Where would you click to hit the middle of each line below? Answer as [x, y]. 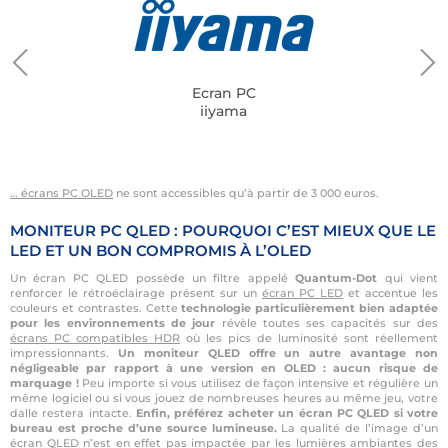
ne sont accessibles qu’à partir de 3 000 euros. [246, 193]
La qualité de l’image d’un [357, 428]
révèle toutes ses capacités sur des [327, 323]
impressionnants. [64, 353]
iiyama [224, 111]
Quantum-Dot [340, 278]
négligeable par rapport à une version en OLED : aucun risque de [224, 368]
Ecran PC [223, 93]
